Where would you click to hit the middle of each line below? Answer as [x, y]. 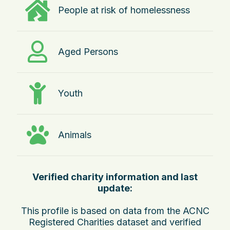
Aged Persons [88, 52]
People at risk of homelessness [124, 10]
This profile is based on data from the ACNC [115, 211]
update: [115, 188]
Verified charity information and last [115, 177]
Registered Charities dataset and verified [115, 222]
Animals [75, 135]
